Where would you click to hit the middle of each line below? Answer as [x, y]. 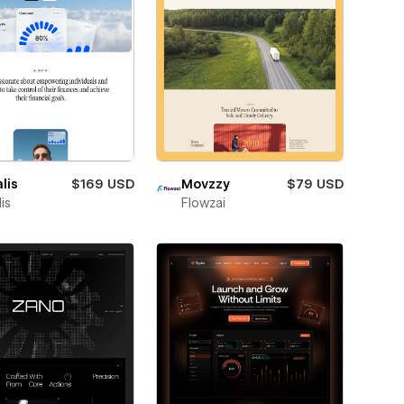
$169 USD [102, 184]
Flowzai [203, 202]
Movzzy [205, 184]
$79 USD [315, 184]
